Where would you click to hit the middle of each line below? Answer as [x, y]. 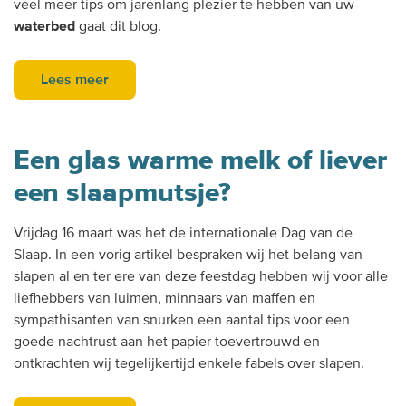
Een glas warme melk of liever [200, 160]
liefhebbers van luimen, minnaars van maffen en [164, 299]
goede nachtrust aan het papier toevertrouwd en [167, 342]
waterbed [44, 27]
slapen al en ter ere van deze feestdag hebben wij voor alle [201, 277]
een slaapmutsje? [122, 193]
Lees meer [75, 80]
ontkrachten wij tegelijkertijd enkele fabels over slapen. [189, 364]
